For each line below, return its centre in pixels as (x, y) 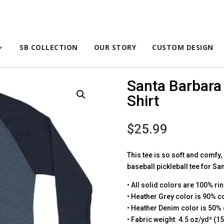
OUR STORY (115, 47)
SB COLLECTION (49, 47)
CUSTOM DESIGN (183, 47)
